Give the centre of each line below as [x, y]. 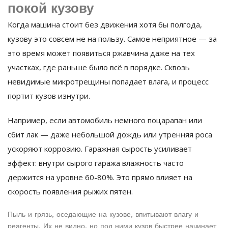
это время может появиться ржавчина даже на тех [101, 53]
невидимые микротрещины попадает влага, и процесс [108, 82]
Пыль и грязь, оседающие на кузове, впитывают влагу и [103, 215]
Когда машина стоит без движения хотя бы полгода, [105, 25]
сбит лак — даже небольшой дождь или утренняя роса [110, 135]
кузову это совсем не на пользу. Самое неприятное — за [112, 39]
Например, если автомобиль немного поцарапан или [105, 120]
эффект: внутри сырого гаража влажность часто [96, 163]
